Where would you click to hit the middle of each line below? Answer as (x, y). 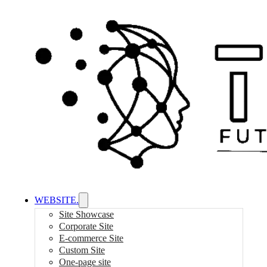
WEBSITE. (57, 200)
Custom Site (82, 250)
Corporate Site (86, 226)
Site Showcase (86, 214)
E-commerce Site (91, 238)
